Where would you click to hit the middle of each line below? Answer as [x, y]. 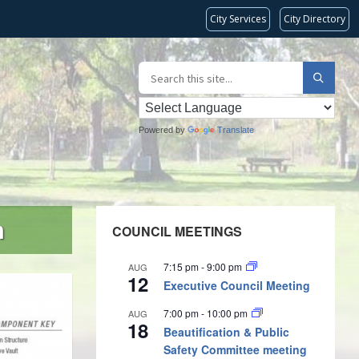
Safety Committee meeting [235, 349]
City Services [238, 19]
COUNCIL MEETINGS [177, 231]
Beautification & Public [226, 331]
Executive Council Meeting [236, 285]
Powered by [163, 130]
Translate [236, 130]
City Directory [315, 19]
